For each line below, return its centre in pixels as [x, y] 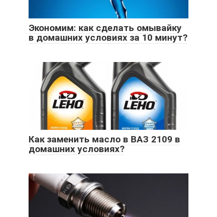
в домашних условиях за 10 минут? [108, 37]
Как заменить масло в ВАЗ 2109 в [104, 139]
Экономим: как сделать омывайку [105, 28]
